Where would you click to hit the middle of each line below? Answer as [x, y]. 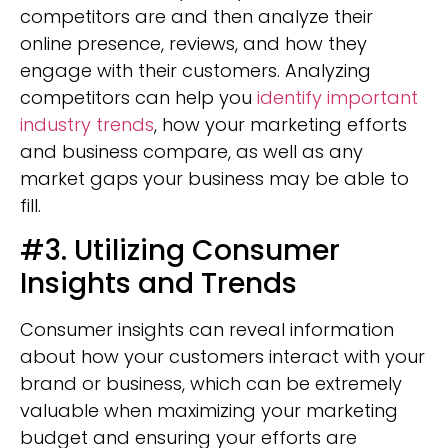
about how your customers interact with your [222, 356]
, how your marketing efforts [280, 125]
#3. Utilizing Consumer [180, 250]
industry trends [87, 125]
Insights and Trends [158, 283]
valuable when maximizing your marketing [209, 410]
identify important [337, 98]
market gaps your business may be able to [214, 179]
